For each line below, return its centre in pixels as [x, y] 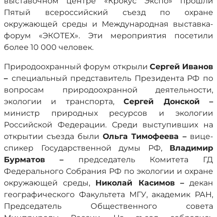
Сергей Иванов [181, 67]
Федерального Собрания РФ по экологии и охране [108, 171]
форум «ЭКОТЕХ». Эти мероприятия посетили [108, 36]
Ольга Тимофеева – [145, 136]
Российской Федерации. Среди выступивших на [108, 125]
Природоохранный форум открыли [77, 67]
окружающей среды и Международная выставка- [108, 24]
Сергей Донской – [169, 101]
